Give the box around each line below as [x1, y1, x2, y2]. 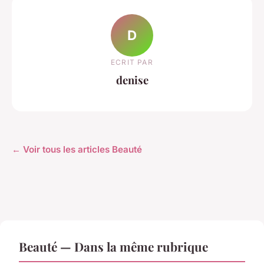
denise [115, 72, 148, 87]
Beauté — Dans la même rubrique [19, 237, 208, 255]
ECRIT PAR [111, 57, 153, 67]
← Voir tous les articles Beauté [12, 143, 142, 155]
